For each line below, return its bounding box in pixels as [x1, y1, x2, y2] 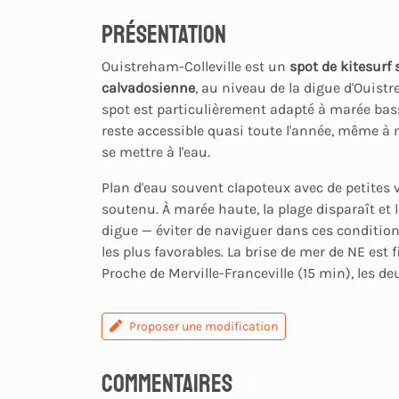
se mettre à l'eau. [102, 142, 210, 160]
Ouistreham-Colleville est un [102, 57, 289, 75]
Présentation [102, 18, 226, 50]
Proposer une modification [129, 318, 278, 334]
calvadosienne [102, 78, 195, 96]
